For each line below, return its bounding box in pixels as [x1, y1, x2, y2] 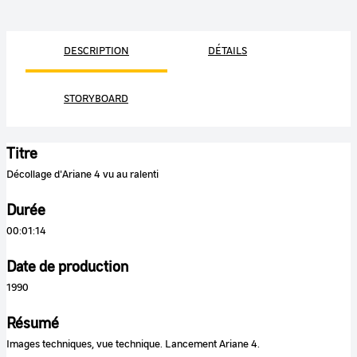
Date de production [6, 256, 128, 276]
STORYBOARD [64, 90, 128, 104]
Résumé [6, 312, 59, 332]
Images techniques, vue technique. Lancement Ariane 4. [6, 335, 260, 350]
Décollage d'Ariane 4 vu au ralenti [6, 166, 159, 180]
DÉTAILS [208, 42, 247, 57]
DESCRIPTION [64, 42, 129, 57]
